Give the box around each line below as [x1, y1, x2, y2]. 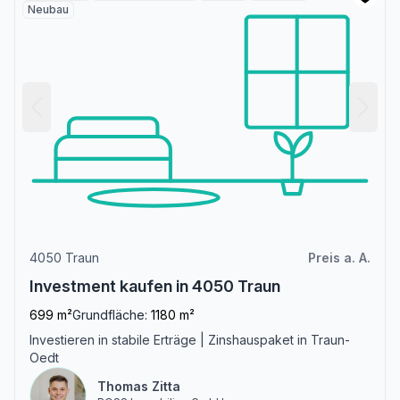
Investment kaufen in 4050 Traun [29, 277, 280, 296]
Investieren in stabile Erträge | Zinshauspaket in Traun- [29, 332, 350, 348]
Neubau [28, 3, 69, 17]
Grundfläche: [72, 307, 147, 323]
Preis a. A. [308, 250, 371, 266]
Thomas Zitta [97, 379, 180, 395]
